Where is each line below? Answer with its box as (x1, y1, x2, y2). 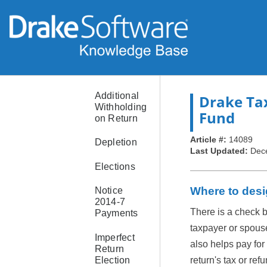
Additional (94, 91, 139, 101)
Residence (94, 44, 142, 54)
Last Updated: (190, 146, 250, 156)
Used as (94, 55, 131, 66)
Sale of (94, 21, 126, 32)
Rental (94, 66, 124, 77)
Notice (94, 185, 123, 196)
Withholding (94, 102, 147, 113)
